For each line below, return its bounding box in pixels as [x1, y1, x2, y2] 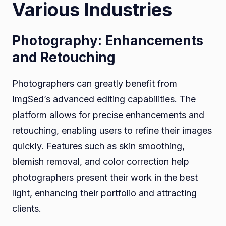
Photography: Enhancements [12, 32, 203, 48]
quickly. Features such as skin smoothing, [12, 140, 185, 151]
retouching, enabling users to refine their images [12, 125, 212, 136]
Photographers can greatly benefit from [12, 78, 177, 89]
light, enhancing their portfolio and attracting [12, 187, 197, 198]
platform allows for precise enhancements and [12, 109, 204, 120]
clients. [12, 203, 41, 214]
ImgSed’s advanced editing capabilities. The [12, 93, 196, 104]
